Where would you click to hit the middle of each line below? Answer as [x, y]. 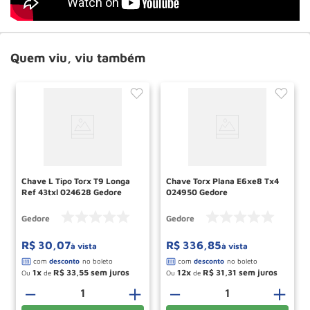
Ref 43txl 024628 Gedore [72, 192]
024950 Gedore [197, 192]
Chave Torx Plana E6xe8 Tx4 [222, 181]
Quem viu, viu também [78, 57]
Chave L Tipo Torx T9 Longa [57, 181]
